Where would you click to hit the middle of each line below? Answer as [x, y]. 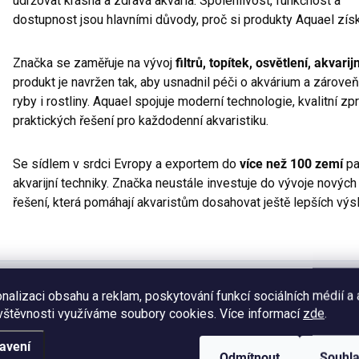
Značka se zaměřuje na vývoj [94, 63]
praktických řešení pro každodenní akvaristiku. [141, 120]
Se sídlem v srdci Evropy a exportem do [126, 163]
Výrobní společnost [69, 329]
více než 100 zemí [291, 163]
